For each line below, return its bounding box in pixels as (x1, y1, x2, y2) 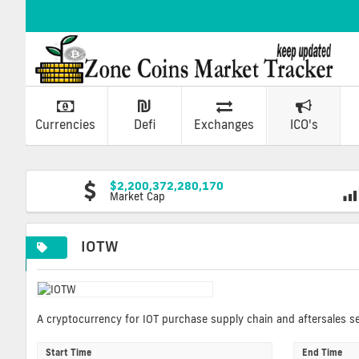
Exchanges (194, 116, 255, 132)
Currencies (34, 116, 95, 132)
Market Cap (109, 189, 165, 203)
